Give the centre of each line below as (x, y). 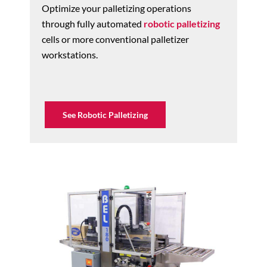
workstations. (70, 54)
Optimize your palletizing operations (117, 8)
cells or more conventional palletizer (115, 39)
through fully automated (93, 23)
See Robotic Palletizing (105, 114)
